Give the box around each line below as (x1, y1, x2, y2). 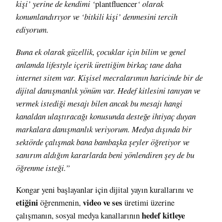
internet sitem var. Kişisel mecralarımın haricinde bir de (16, 71, 203, 83)
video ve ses (83, 196, 122, 209)
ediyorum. (16, 24, 49, 36)
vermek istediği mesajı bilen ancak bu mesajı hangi (16, 97, 182, 109)
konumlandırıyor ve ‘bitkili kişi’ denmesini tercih (16, 11, 177, 23)
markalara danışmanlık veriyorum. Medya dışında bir (16, 123, 192, 135)
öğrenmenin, (38, 197, 83, 209)
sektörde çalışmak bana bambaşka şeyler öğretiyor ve (16, 136, 189, 148)
